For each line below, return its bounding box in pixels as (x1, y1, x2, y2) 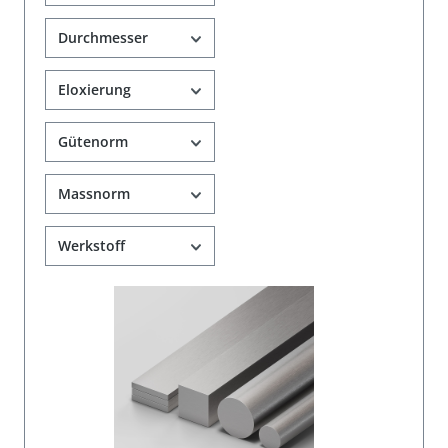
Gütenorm (58, 132, 128, 152)
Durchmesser (58, 28, 148, 48)
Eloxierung (58, 80, 131, 100)
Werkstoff (58, 236, 125, 256)
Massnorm (58, 184, 130, 204)
